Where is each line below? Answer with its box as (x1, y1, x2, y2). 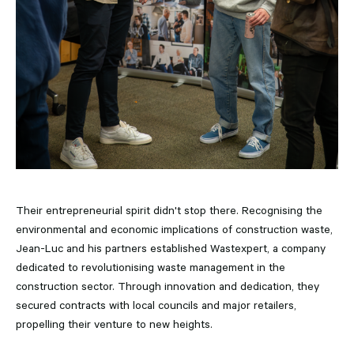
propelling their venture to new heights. (16, 318, 213, 331)
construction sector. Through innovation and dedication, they (16, 280, 319, 293)
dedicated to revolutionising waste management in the (16, 261, 285, 274)
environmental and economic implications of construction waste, (16, 223, 333, 236)
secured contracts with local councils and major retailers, (16, 299, 296, 312)
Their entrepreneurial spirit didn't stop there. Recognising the (16, 204, 322, 217)
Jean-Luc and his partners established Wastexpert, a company (16, 242, 326, 255)
